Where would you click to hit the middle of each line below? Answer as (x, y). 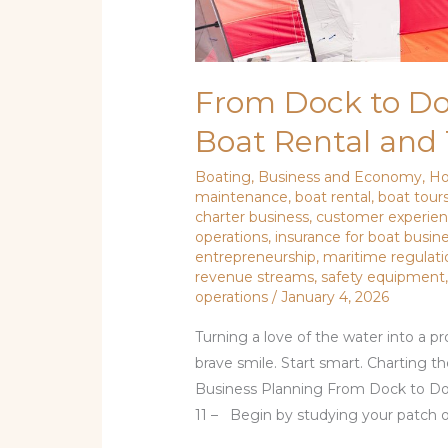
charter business (252, 217)
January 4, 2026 (335, 297)
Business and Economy (340, 177)
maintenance (242, 197)
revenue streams (255, 277)
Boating (223, 177)
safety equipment (383, 277)
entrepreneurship (256, 257)
